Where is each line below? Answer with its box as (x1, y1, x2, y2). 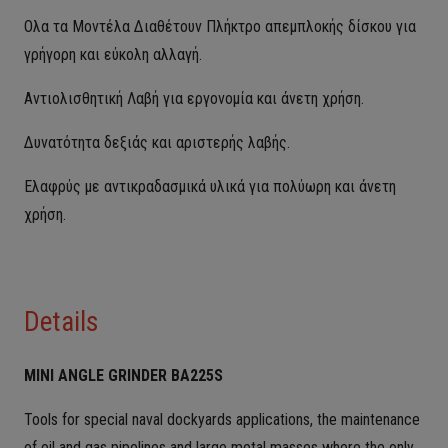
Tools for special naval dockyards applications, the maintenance (24, 410, 420, 429)
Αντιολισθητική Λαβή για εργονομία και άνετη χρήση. (24, 89, 364, 108)
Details (24, 306, 98, 338)
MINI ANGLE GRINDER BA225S (24, 366, 223, 385)
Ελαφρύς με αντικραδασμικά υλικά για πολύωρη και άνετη (24, 177, 396, 196)
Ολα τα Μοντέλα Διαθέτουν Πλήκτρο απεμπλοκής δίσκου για (24, 17, 416, 36)
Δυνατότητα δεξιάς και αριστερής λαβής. (24, 133, 290, 152)
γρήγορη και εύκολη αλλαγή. (24, 45, 202, 64)
